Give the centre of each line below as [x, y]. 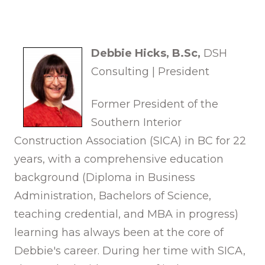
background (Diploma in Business [105, 177]
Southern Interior [136, 122]
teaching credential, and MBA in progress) [126, 214]
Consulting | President [150, 71]
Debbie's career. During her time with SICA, [130, 251]
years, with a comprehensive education [119, 159]
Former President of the [155, 104]
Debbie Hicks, [130, 53]
